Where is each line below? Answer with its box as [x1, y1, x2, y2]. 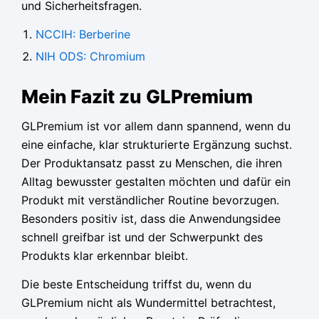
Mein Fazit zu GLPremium [21, 85, 253, 108]
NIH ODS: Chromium [36, 48, 145, 63]
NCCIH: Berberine [36, 26, 130, 41]
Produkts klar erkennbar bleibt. [21, 248, 188, 263]
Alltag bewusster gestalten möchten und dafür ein [21, 174, 291, 189]
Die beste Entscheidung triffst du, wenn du [21, 276, 251, 291]
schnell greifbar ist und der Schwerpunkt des [21, 229, 263, 244]
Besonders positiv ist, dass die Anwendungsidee [21, 211, 281, 226]
